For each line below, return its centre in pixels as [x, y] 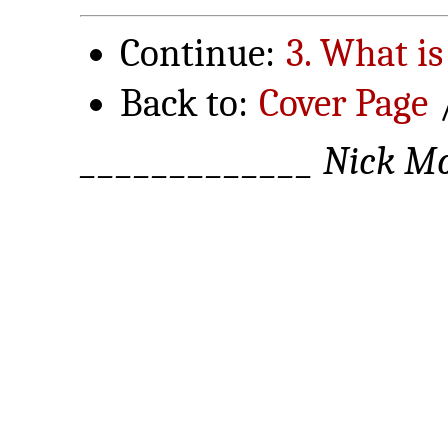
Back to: [188, 103]
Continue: [202, 53]
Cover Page [343, 103]
